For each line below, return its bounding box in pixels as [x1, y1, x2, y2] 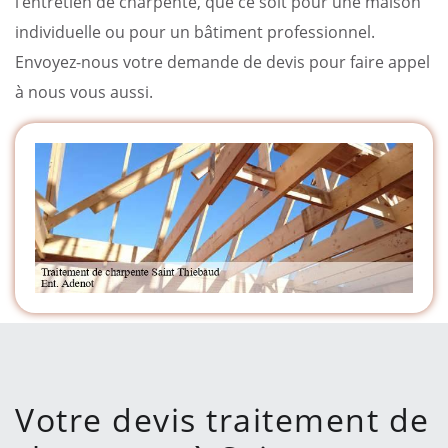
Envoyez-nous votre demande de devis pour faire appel [15, 50, 430, 73]
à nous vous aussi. [15, 80, 153, 103]
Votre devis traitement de [15, 397, 430, 441]
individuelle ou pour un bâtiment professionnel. [15, 20, 375, 43]
